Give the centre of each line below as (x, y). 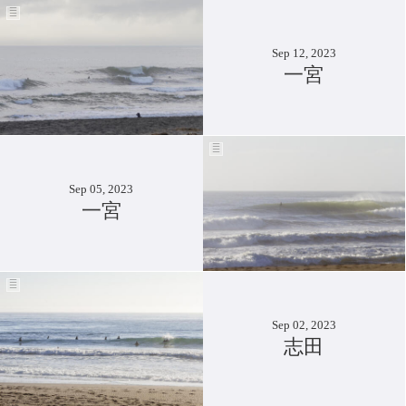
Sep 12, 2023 (304, 53)
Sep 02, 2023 (304, 325)
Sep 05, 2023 (101, 189)
